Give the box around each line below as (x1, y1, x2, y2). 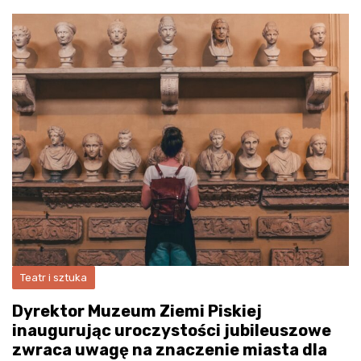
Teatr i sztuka (20, 272, 87, 284)
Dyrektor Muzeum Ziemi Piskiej (12, 301, 262, 322)
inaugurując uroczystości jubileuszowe (12, 321, 331, 341)
